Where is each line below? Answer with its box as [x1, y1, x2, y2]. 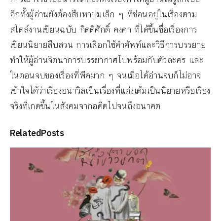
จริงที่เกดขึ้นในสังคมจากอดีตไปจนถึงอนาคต [10, 100, 161, 113]
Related [10, 127, 41, 139]
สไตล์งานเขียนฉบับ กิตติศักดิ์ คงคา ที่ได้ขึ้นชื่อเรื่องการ [10, 23, 197, 37]
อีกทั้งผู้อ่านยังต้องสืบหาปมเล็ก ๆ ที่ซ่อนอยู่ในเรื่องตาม [10, 8, 197, 21]
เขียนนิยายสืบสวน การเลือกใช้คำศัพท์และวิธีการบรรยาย [10, 38, 206, 52]
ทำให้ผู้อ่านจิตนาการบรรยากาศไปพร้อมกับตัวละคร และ [10, 54, 204, 67]
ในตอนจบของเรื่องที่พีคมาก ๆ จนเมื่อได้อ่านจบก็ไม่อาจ [10, 69, 201, 82]
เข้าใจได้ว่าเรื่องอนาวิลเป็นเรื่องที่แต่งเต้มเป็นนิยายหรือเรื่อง [10, 84, 211, 98]
